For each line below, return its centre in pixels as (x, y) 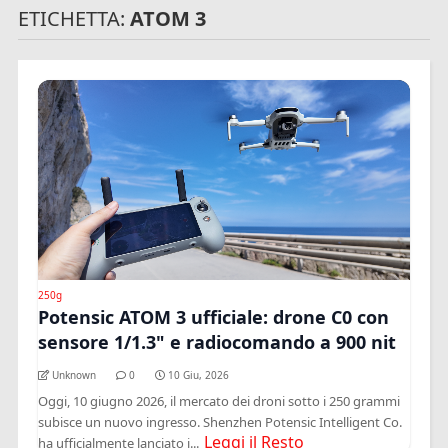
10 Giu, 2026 (199, 374)
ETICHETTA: (74, 18)
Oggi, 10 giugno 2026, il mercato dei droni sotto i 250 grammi (219, 400)
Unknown (74, 374)
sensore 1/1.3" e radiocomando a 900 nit (217, 341)
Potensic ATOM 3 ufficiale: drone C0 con (214, 316)
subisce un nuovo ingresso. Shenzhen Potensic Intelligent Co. (220, 421)
